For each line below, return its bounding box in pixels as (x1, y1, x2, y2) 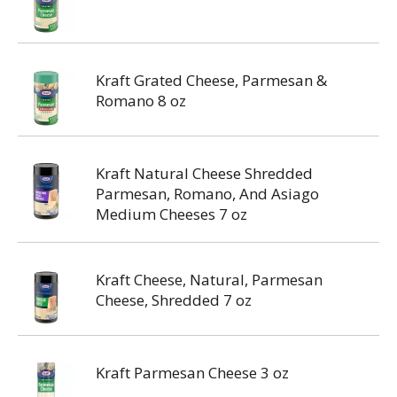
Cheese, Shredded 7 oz (96, 290, 252, 310)
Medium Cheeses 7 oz (96, 204, 247, 224)
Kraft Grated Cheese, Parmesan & (96, 70, 327, 90)
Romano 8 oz (96, 90, 186, 111)
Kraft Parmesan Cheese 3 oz (96, 362, 289, 383)
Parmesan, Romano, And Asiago (96, 183, 319, 204)
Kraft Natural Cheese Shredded (96, 163, 313, 183)
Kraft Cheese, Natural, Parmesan (96, 269, 323, 290)
